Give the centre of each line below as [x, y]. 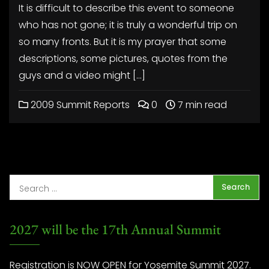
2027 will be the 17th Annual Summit [115, 229]
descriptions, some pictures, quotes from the [123, 59]
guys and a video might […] [82, 75]
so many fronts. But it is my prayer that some [122, 42]
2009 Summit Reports [79, 105]
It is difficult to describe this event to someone [126, 8]
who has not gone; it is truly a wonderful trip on [128, 25]
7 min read [201, 105]
